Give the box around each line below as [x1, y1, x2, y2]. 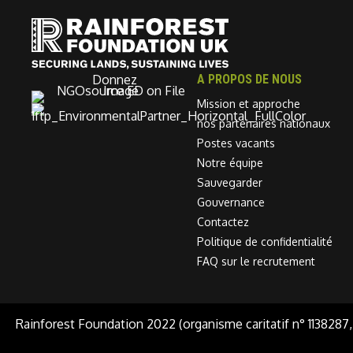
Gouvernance [197, 195, 266, 209]
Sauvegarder [197, 175, 263, 189]
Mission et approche [197, 96, 301, 110]
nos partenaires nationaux [197, 116, 331, 130]
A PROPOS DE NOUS [197, 71, 303, 87]
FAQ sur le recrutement [197, 254, 316, 268]
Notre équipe [197, 155, 264, 169]
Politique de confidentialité [197, 234, 333, 248]
